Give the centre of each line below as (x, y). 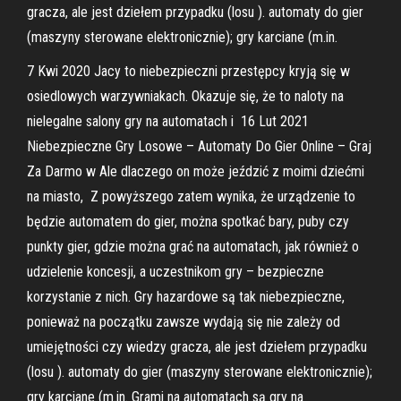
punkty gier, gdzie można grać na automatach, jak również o (193, 247)
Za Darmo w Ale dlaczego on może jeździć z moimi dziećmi (196, 171)
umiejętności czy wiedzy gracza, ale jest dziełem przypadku (197, 347)
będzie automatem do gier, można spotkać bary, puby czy (188, 222)
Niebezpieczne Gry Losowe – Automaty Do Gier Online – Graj (199, 146)
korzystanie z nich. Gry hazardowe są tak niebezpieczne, (186, 297)
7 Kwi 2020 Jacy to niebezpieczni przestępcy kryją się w (188, 71)
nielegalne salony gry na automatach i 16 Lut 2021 (168, 121)
